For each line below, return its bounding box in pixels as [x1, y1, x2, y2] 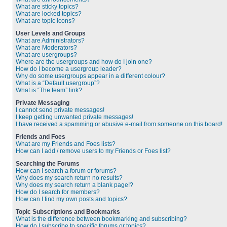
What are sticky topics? [16, 3, 79, 10]
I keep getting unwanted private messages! [16, 113, 133, 121]
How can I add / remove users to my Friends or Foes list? [16, 147, 171, 155]
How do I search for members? [16, 188, 100, 196]
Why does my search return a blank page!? [16, 181, 133, 188]
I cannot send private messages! [16, 106, 104, 113]
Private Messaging [16, 99, 69, 106]
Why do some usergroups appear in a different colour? [16, 72, 165, 80]
